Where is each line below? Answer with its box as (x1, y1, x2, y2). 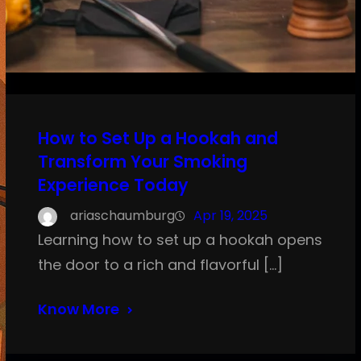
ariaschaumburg (69, 206, 175, 226)
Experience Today (37, 173, 189, 197)
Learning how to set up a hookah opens (37, 230, 322, 251)
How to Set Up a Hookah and (37, 127, 278, 151)
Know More (37, 299, 119, 320)
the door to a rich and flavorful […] (37, 255, 283, 276)
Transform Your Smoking (37, 150, 247, 174)
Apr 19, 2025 (193, 206, 268, 226)
